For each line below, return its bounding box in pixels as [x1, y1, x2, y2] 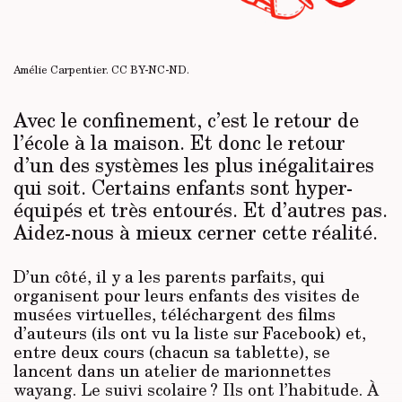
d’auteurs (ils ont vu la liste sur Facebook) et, [13, 321, 366, 345]
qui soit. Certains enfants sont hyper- [13, 172, 353, 202]
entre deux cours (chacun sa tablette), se [13, 340, 330, 364]
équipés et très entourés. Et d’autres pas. [13, 195, 388, 224]
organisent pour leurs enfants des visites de [13, 284, 360, 308]
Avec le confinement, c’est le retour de [13, 105, 359, 135]
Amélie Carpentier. [13, 62, 111, 78]
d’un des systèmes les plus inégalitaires [13, 150, 374, 179]
